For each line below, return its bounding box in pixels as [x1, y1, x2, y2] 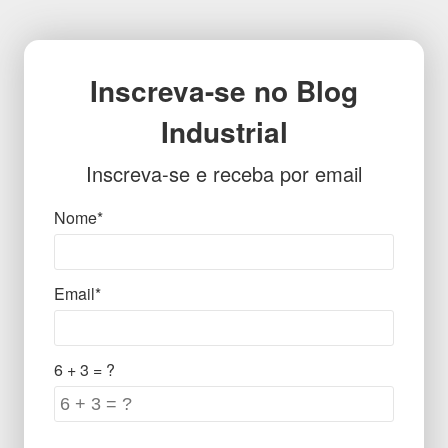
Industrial [160, 111, 288, 152]
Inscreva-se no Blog [90, 70, 358, 111]
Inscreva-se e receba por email [86, 159, 362, 188]
